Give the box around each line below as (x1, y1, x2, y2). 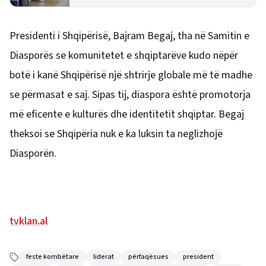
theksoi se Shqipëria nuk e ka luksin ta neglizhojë (9, 126, 223, 141)
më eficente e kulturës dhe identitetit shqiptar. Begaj (9, 107, 244, 122)
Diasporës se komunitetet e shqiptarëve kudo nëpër (9, 48, 238, 63)
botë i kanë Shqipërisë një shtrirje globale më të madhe (9, 68, 252, 83)
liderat (93, 252, 114, 262)
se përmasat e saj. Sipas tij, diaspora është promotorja (9, 87, 251, 102)
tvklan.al (9, 214, 47, 229)
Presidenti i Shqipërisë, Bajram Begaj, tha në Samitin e (9, 28, 249, 43)
